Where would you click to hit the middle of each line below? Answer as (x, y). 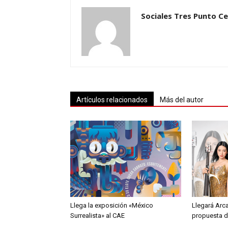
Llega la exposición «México (112, 205)
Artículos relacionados (112, 99)
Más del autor (182, 99)
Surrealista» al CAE (97, 215)
